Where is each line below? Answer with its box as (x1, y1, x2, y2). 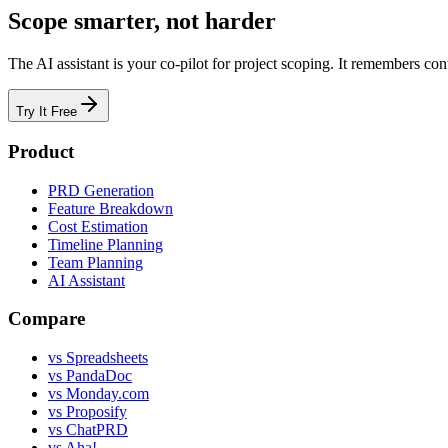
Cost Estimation (48, 217, 148, 235)
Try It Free (16, 104, 77, 120)
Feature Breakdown (48, 199, 173, 217)
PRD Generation (48, 181, 154, 199)
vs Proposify (48, 403, 127, 421)
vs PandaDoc (48, 367, 132, 385)
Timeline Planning (48, 235, 163, 253)
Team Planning (48, 253, 143, 271)
